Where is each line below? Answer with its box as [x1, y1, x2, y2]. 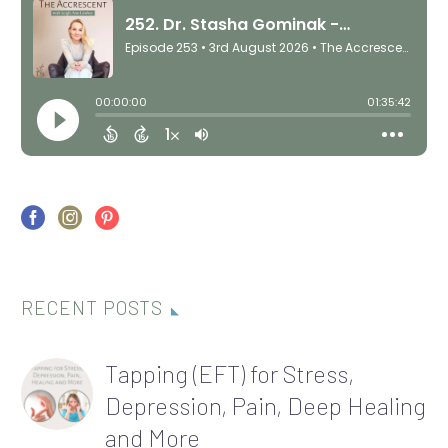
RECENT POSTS [21, 295, 164, 319]
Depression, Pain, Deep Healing [105, 390, 426, 420]
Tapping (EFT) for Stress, [105, 358, 354, 388]
